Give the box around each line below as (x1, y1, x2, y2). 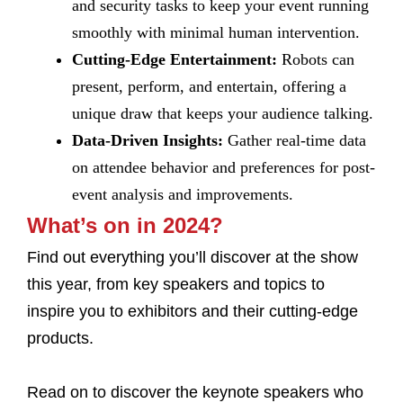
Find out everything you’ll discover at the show (27, 248, 358, 266)
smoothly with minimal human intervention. (72, 23, 360, 41)
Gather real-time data (223, 131, 366, 149)
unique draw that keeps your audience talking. (72, 104, 373, 122)
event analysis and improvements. (72, 185, 293, 203)
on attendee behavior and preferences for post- (72, 158, 375, 176)
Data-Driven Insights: (72, 131, 223, 149)
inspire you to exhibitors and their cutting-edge (27, 302, 358, 320)
